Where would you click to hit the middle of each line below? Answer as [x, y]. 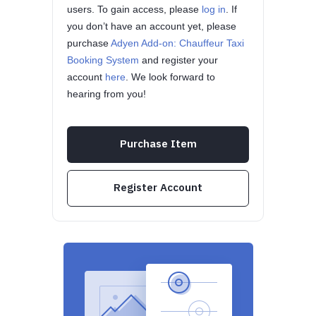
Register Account [158, 187]
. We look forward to [170, 77]
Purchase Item [158, 144]
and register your [178, 60]
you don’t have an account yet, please [152, 26]
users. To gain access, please [134, 9]
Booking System [103, 60]
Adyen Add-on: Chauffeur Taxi [177, 43]
